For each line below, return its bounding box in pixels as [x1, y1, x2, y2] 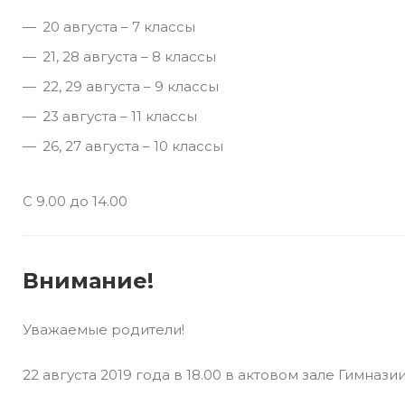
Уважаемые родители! [23, 321, 184, 338]
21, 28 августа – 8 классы [42, 48, 216, 65]
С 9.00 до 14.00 [23, 193, 127, 210]
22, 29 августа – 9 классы [42, 78, 219, 95]
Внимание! [23, 268, 154, 294]
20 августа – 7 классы [42, 18, 195, 35]
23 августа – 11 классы [42, 108, 197, 125]
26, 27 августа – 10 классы [42, 137, 223, 155]
